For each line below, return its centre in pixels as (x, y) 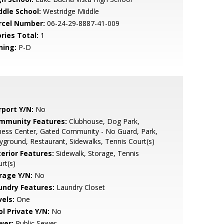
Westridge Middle (70, 11)
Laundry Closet (79, 187)
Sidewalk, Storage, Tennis (96, 153)
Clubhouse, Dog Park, (103, 121)
